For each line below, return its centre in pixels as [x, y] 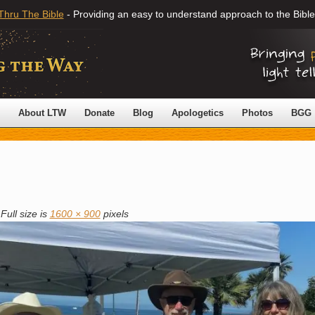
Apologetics [198, 113]
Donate [99, 113]
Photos [257, 113]
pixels [114, 213]
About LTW [42, 113]
